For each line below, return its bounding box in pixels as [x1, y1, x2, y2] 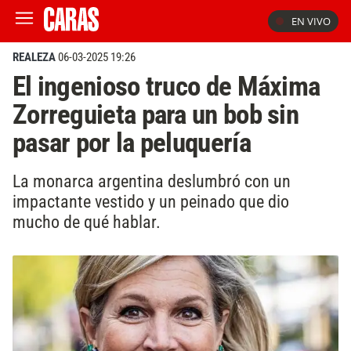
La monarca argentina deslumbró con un [13, 170, 291, 191]
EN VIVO [291, 14, 331, 28]
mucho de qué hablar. [13, 211, 161, 232]
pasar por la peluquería [13, 126, 251, 159]
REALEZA [13, 50, 56, 64]
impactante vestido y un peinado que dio [13, 190, 289, 212]
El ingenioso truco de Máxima [13, 70, 320, 103]
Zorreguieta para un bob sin [13, 98, 299, 131]
